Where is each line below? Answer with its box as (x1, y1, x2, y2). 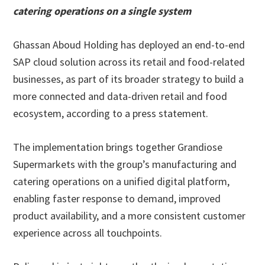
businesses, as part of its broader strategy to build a (13, 72, 244, 86)
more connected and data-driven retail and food (13, 89, 228, 103)
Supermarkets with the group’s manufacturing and (13, 157, 237, 171)
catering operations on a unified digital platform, (13, 174, 230, 188)
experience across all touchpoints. (13, 226, 163, 240)
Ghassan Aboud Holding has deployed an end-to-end (13, 38, 245, 51)
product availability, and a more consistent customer (13, 209, 246, 222)
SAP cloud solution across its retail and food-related (13, 55, 245, 69)
